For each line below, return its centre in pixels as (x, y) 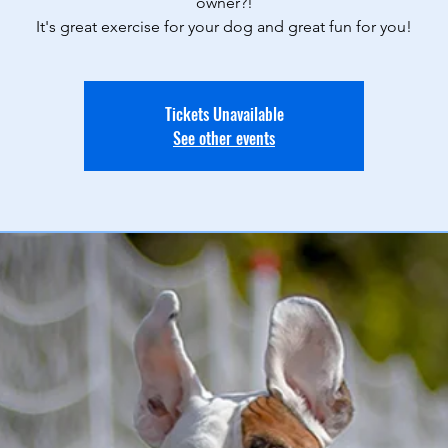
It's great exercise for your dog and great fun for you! (224, 26)
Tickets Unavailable (224, 114)
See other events (224, 138)
